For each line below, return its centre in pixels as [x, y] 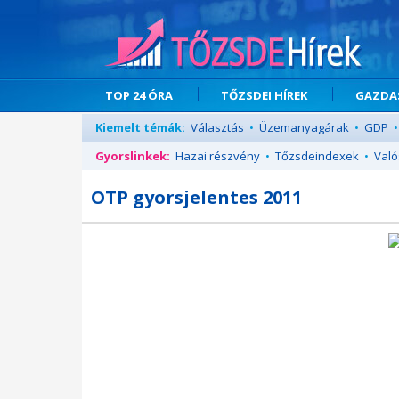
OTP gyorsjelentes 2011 [196, 197]
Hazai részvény [218, 156]
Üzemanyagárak [304, 127]
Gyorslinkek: [133, 156]
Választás [217, 127]
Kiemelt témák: [140, 127]
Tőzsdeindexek [317, 156]
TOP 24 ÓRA [139, 95]
